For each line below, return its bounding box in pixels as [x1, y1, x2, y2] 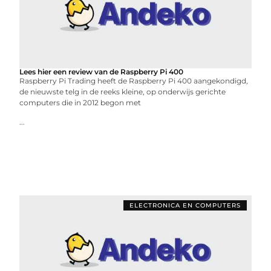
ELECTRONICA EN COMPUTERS [129, 201, 241, 209]
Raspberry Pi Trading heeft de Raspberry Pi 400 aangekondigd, [19, 76, 249, 85]
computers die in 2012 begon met [19, 98, 142, 107]
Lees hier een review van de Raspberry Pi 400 [19, 67, 184, 76]
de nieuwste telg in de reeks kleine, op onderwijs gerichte [19, 87, 226, 96]
